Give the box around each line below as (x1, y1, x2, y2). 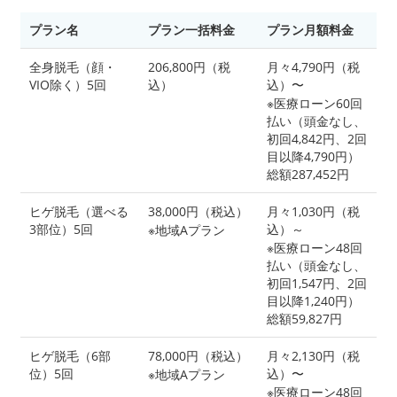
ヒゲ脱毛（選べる (29, 202, 128, 220)
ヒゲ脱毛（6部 (29, 346, 111, 364)
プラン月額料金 (267, 20, 354, 38)
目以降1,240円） (267, 292, 360, 309)
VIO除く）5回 (29, 75, 106, 93)
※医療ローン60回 (267, 94, 362, 112)
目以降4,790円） (267, 147, 360, 165)
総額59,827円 (267, 309, 342, 327)
